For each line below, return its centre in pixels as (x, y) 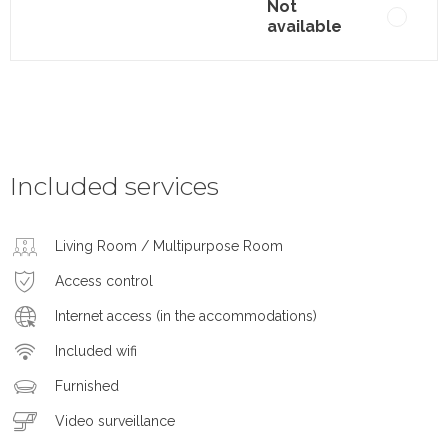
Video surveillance (115, 421)
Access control (104, 281)
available (304, 26)
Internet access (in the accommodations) (186, 316)
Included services (114, 185)
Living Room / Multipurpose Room (169, 246)
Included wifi (96, 351)
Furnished (87, 386)
